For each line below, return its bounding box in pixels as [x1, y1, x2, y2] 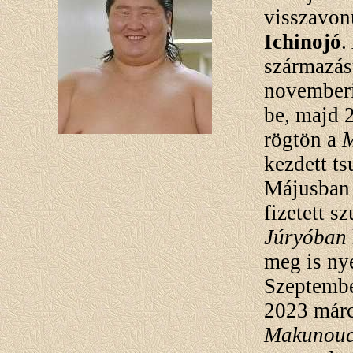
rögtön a [264, 128, 342, 152]
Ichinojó [264, 30, 341, 54]
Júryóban [264, 225, 347, 250]
